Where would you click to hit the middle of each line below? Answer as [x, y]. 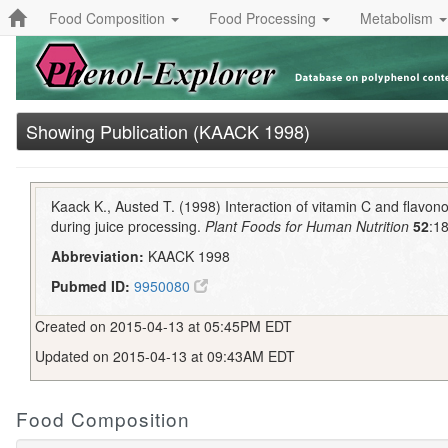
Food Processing [264, 17]
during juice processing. [128, 226]
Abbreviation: [98, 256]
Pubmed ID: [91, 286]
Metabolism [398, 17]
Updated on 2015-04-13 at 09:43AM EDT [165, 355]
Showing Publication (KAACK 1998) [168, 131]
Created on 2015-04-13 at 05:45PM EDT [163, 325]
